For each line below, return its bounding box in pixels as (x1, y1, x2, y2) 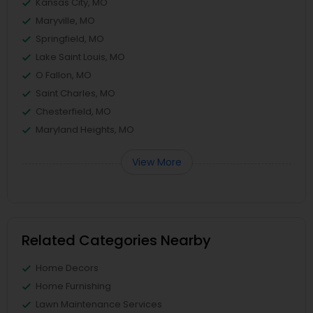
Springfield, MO (36, 32, 104, 45)
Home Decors (36, 261, 99, 275)
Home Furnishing (36, 279, 111, 293)
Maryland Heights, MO (36, 123, 134, 136)
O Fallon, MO (36, 68, 92, 82)
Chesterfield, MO (36, 105, 111, 118)
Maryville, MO (36, 14, 95, 27)
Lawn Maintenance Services (36, 298, 162, 311)
